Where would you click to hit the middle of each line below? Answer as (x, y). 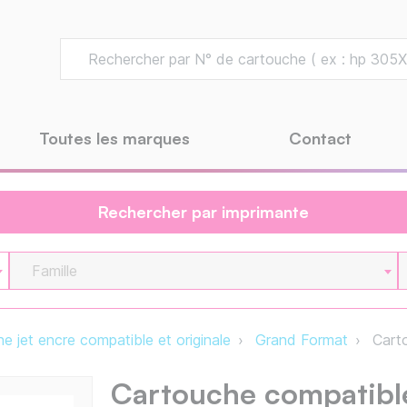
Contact (320, 139)
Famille (55, 271)
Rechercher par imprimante (203, 212)
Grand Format (302, 340)
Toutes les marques (114, 139)
